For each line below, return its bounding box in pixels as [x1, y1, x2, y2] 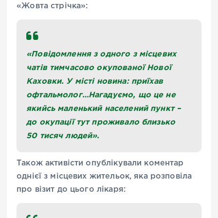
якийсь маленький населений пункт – [26, 103, 181, 112]
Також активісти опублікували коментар [17, 159, 184, 167]
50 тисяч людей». [26, 130, 100, 140]
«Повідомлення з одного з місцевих [26, 49, 177, 58]
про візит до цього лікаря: [17, 185, 126, 193]
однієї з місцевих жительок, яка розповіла [17, 172, 192, 180]
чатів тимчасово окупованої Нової [26, 62, 171, 72]
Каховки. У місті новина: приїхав [26, 76, 163, 85]
